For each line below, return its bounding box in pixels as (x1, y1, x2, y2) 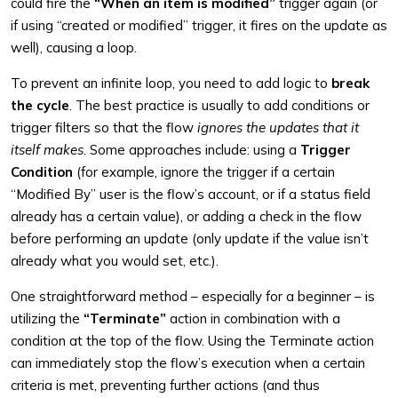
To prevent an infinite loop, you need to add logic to (11, 75, 331, 92)
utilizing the (11, 310, 84, 327)
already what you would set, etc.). (11, 252, 219, 269)
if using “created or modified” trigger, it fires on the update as (11, 17, 387, 34)
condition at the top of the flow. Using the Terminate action (11, 332, 374, 349)
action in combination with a (166, 310, 340, 327)
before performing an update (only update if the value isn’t (11, 230, 369, 247)
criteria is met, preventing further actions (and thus (11, 377, 320, 394)
